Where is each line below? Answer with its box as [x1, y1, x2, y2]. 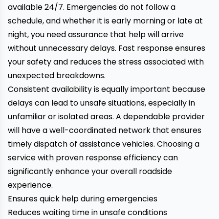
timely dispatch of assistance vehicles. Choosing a [8, 138, 199, 150]
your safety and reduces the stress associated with [8, 56, 204, 67]
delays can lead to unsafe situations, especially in [8, 97, 195, 109]
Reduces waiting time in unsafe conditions [8, 207, 167, 218]
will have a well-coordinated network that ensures [8, 125, 201, 136]
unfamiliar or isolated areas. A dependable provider [8, 111, 205, 122]
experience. [8, 179, 53, 191]
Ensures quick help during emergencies [8, 193, 157, 204]
